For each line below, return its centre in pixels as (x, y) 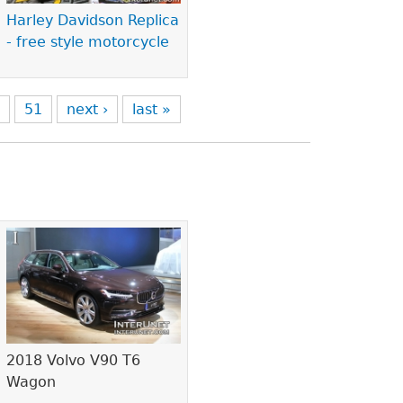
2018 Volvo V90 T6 (74, 361)
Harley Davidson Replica (93, 21)
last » (152, 109)
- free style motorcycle (88, 42)
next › (88, 109)
